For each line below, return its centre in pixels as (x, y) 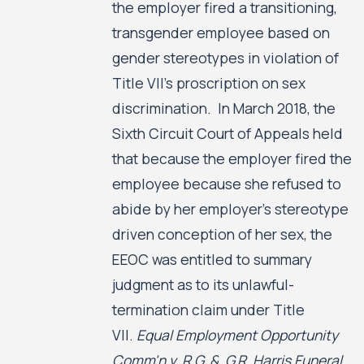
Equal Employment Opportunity (237, 334)
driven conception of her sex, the (222, 234)
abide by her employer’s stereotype (230, 208)
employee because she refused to (226, 183)
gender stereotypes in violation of (225, 57)
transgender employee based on (221, 32)
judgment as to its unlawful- (203, 284)
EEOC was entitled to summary (212, 259)
